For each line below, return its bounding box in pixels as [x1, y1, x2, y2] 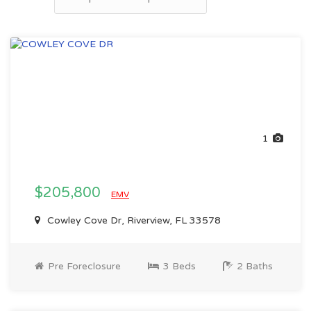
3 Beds [160, 260, 196, 272]
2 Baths [234, 260, 273, 272]
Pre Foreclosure [45, 260, 121, 272]
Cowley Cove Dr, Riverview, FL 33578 [44, 215, 221, 226]
